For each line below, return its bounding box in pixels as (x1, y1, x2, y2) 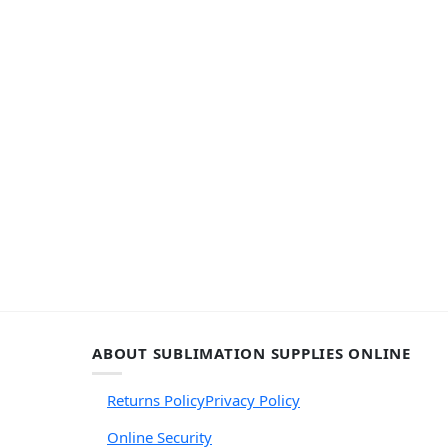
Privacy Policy (205, 389, 300, 410)
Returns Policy (107, 389, 205, 410)
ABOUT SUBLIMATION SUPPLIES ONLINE (92, 342, 411, 363)
